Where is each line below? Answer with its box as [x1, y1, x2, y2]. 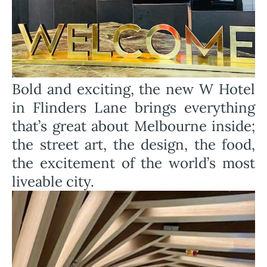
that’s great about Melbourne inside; [12, 117, 255, 135]
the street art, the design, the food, [12, 135, 255, 154]
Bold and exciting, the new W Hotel [12, 80, 255, 98]
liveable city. [12, 172, 94, 191]
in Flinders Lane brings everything [12, 98, 255, 117]
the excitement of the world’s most [12, 154, 255, 172]
